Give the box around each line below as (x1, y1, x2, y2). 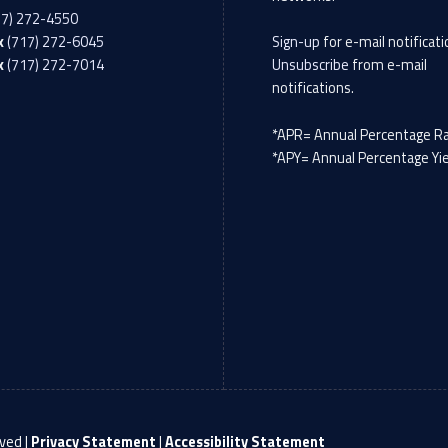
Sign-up (272, 31, 321, 54)
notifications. (272, 77, 355, 100)
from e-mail (349, 54, 428, 77)
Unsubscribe (272, 54, 350, 77)
